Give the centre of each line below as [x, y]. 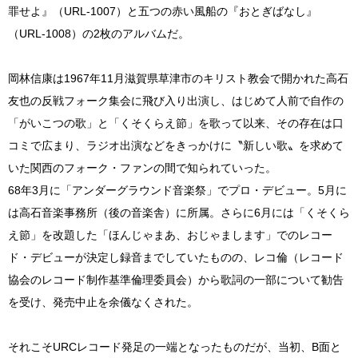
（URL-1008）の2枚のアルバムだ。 [99, 34]
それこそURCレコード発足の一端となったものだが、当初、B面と [175, 347]
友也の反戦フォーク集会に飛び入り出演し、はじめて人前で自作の [176, 101]
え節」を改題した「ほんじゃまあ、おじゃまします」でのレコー [170, 235]
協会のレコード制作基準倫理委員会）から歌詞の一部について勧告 [176, 280]
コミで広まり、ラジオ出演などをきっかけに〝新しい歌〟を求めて [176, 145]
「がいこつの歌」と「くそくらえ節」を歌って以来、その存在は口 [176, 123]
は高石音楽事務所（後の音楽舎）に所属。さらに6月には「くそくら [179, 213]
